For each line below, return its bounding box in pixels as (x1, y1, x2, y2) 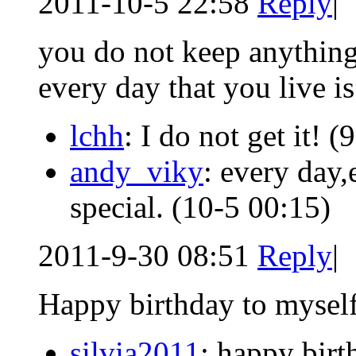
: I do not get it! (124, 118, 329, 153)
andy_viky (70, 153, 203, 188)
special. (70, 189, 172, 224)
